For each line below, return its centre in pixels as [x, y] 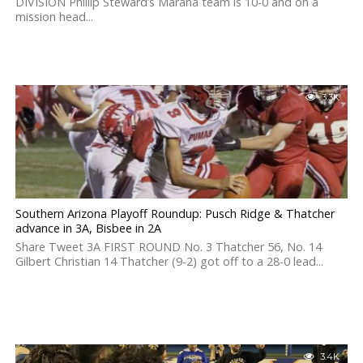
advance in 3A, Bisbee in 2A [88, 228]
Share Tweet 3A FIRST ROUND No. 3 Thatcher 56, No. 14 [168, 247]
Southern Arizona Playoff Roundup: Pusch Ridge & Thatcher [175, 214]
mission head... [54, 17]
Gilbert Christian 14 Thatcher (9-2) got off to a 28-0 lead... [169, 261]
